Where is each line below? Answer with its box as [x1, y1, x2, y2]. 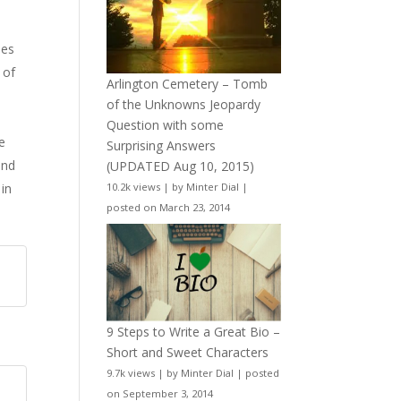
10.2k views [107, 179, 161, 193]
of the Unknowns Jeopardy [107, 95, 261, 113]
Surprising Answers [107, 136, 217, 154]
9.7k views [107, 366, 156, 380]
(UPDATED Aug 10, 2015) [107, 157, 255, 175]
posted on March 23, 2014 [107, 200, 231, 214]
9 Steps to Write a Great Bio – [107, 323, 281, 341]
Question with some [107, 115, 225, 133]
